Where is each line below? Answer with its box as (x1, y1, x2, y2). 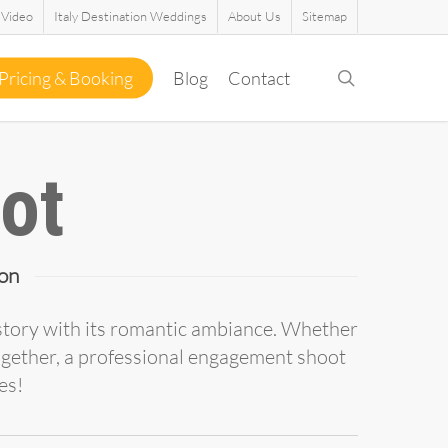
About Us (228, 8, 281, 24)
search (354, 66, 405, 88)
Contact (228, 67, 290, 89)
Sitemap (302, 8, 347, 24)
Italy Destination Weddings (54, 8, 207, 24)
